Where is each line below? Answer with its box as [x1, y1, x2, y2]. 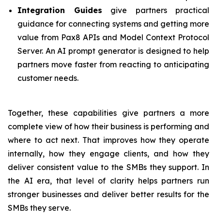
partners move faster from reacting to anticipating [17, 60, 209, 69]
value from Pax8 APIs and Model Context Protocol [17, 32, 209, 42]
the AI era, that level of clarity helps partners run [8, 176, 209, 186]
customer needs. [17, 73, 78, 83]
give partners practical [102, 5, 209, 15]
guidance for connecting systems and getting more [17, 19, 209, 29]
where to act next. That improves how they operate [8, 135, 209, 145]
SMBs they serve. [8, 203, 71, 213]
